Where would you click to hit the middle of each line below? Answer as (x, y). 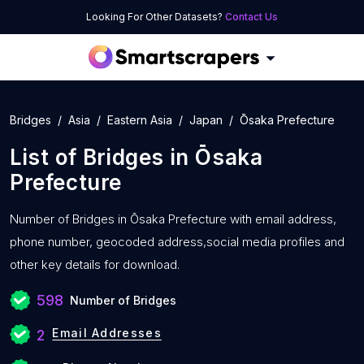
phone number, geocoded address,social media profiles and (177, 242)
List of (46, 157)
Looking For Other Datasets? (156, 17)
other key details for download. (95, 264)
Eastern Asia (140, 120)
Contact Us (251, 17)
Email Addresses (107, 333)
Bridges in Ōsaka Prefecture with (162, 219)
